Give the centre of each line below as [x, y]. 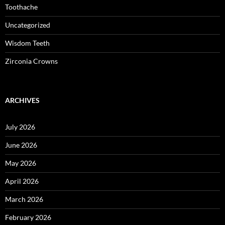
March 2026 [24, 199]
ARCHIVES [22, 100]
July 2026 [20, 127]
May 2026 [21, 163]
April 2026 [22, 181]
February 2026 [28, 217]
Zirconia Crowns [31, 61]
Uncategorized [28, 25]
